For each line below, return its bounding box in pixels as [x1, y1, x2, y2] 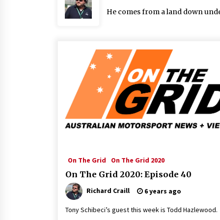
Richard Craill [86, 186, 130, 195]
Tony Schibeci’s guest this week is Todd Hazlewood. [65, 205, 218, 214]
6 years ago [143, 187, 181, 195]
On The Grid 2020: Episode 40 [65, 169, 192, 179]
